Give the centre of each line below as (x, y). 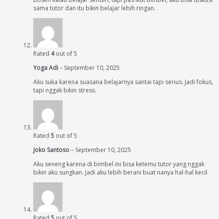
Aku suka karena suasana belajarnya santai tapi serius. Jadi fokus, (123, 82)
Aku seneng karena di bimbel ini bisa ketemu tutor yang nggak (119, 164)
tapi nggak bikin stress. (65, 90)
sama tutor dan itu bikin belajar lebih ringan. (94, 8)
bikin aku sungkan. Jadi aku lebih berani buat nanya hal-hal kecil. (121, 172)
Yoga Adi (46, 68)
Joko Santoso (52, 150)
